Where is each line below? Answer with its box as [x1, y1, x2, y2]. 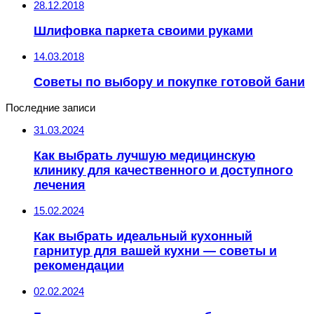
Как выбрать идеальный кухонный [34, 228, 252, 243]
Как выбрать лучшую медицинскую [34, 148, 255, 163]
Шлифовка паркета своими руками [34, 23, 253, 38]
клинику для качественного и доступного [34, 163, 293, 177]
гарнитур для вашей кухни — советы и [34, 243, 277, 258]
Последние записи [6, 102, 95, 114]
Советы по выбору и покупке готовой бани [34, 74, 305, 89]
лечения [34, 177, 86, 192]
